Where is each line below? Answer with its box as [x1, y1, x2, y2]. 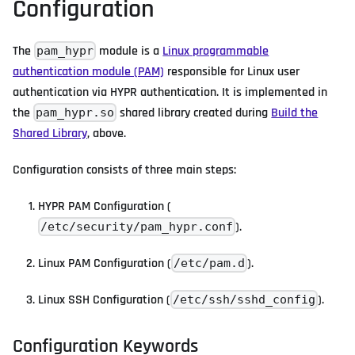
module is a [96, 42, 163, 59]
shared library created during [116, 104, 272, 121]
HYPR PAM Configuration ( [38, 197, 171, 215]
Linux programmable [162, 42, 269, 59]
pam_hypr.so [36, 105, 115, 120]
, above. [87, 124, 126, 142]
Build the [271, 104, 319, 121]
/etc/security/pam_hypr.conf [40, 219, 234, 234]
